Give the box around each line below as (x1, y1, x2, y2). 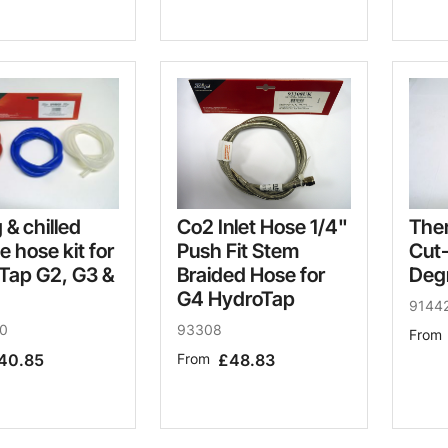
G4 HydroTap (177, 286, 295, 311)
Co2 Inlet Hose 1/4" (177, 214, 348, 239)
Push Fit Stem (177, 238, 299, 263)
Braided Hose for (177, 262, 325, 287)
